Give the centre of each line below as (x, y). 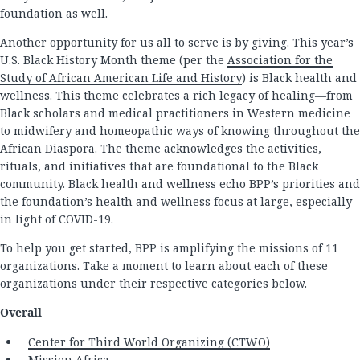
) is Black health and (299, 78)
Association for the (280, 60)
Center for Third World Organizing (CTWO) (149, 342)
